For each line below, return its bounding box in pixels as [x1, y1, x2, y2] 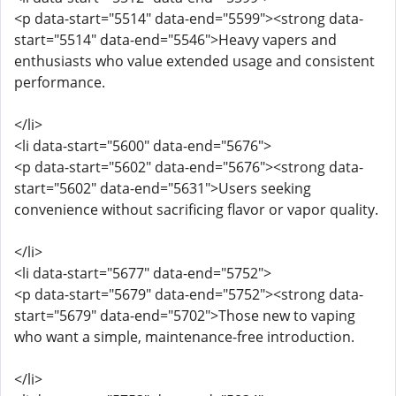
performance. [14, 72, 105, 92]
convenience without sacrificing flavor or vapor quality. [14, 200, 378, 219]
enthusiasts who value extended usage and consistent [14, 51, 375, 71]
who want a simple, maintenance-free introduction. [14, 327, 354, 346]
